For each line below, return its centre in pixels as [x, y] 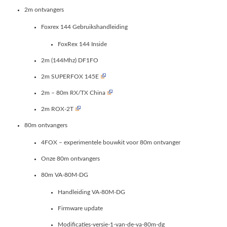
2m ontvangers [44, 9]
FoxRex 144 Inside [82, 44]
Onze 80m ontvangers [70, 158]
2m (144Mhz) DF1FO [70, 60]
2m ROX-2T [57, 109]
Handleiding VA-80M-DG [91, 192]
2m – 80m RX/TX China [73, 92]
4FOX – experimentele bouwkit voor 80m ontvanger [111, 142]
